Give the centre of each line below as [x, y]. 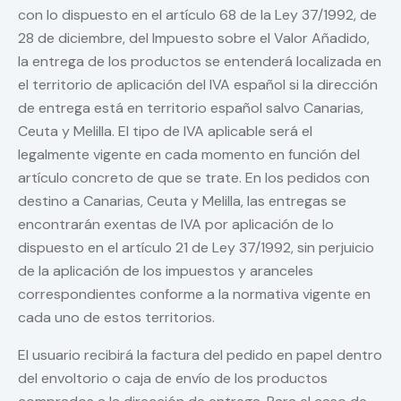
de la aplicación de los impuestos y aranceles [166, 271]
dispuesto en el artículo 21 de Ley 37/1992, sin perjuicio [196, 248]
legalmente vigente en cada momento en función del [189, 155]
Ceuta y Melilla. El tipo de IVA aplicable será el [165, 132]
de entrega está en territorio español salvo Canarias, [191, 108]
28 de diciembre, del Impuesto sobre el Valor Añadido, [194, 38]
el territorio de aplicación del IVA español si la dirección [198, 85]
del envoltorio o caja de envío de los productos [173, 379]
